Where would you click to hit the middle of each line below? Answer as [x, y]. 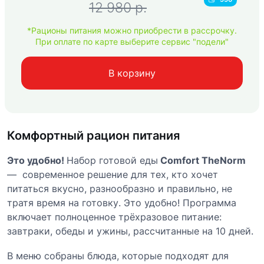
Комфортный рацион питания [93, 135]
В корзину [132, 73]
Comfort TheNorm [202, 160]
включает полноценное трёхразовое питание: [114, 217]
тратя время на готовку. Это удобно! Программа [122, 202]
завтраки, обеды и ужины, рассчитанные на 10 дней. [130, 231]
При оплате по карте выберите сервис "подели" [132, 41]
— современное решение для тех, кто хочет [113, 174]
